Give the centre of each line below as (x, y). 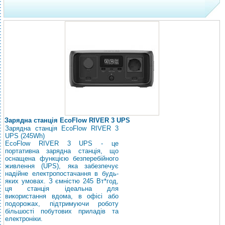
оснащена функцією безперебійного (62, 158)
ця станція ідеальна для (62, 189)
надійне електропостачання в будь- (62, 174)
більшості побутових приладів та (62, 211)
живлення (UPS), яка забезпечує (62, 166)
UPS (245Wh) (25, 136)
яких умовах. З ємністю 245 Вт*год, (62, 181)
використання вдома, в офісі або (62, 196)
